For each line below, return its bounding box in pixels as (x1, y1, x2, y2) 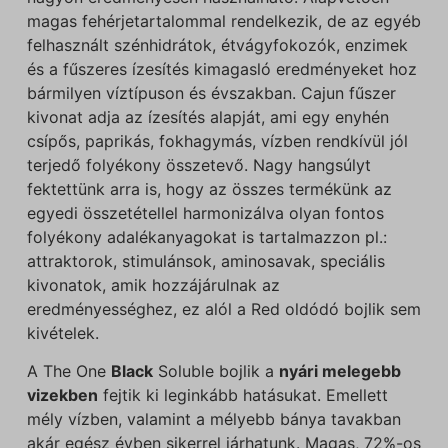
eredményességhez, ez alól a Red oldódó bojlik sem (26, 298, 421, 319)
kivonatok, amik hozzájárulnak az (26, 274, 280, 295)
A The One (26, 361, 111, 382)
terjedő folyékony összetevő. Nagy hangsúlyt (26, 154, 371, 175)
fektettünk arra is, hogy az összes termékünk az (26, 178, 392, 199)
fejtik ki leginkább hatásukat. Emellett (97, 385, 388, 406)
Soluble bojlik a (152, 361, 279, 382)
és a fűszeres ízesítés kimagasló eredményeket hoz (26, 58, 417, 79)
